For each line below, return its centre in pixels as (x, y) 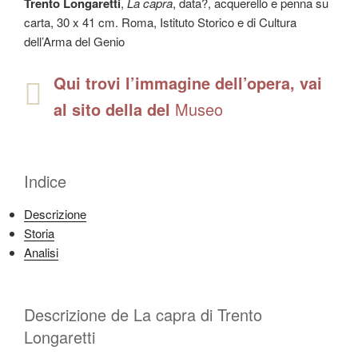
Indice (45, 181)
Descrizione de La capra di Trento (143, 315)
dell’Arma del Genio (74, 42)
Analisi (41, 252)
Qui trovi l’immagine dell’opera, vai (188, 82)
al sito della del (114, 109)
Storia (39, 233)
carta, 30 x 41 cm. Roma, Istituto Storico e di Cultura (160, 22)
